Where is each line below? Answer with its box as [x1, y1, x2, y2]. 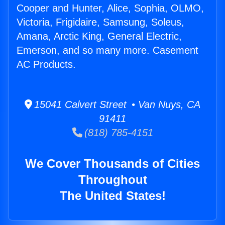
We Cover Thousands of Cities [25, 157, 200, 171]
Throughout [78, 173, 147, 187]
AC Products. [17, 59, 76, 70]
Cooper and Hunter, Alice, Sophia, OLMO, [17, 3, 204, 14]
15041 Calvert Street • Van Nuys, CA [32, 99, 200, 110]
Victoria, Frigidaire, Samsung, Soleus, [17, 17, 184, 28]
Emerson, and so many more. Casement [17, 45, 198, 56]
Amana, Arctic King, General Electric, [17, 31, 182, 42]
